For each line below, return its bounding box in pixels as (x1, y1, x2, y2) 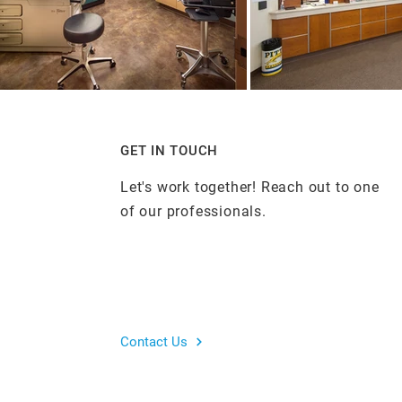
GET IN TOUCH (120, 142, 218, 159)
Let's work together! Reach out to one (120, 178, 380, 196)
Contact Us (120, 333, 188, 350)
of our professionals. (120, 202, 267, 220)
